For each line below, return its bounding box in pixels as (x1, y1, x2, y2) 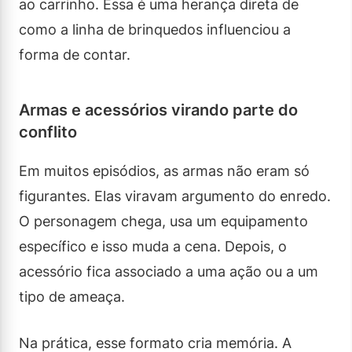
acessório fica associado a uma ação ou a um (19, 262, 318, 280)
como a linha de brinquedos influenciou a (19, 20, 291, 38)
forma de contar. (19, 46, 130, 63)
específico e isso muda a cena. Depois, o (19, 237, 287, 255)
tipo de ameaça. (19, 288, 125, 305)
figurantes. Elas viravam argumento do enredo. (19, 187, 331, 204)
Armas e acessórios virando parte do (19, 100, 298, 119)
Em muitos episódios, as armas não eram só (19, 162, 310, 179)
